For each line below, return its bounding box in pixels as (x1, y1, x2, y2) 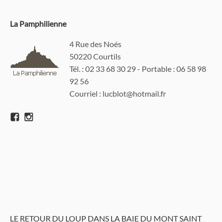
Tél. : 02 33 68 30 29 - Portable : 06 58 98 (69, 63, 206, 73)
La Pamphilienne (10, 18, 66, 28)
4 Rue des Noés (69, 39, 121, 49)
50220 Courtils (69, 51, 121, 61)
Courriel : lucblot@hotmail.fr (69, 88, 166, 98)
